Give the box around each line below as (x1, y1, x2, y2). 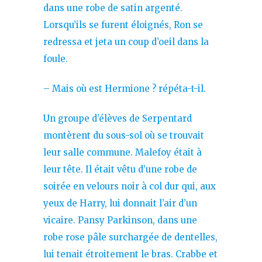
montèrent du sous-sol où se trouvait (43, 129, 204, 141)
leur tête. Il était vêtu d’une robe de (43, 163, 197, 175)
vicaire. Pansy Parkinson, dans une (43, 214, 197, 226)
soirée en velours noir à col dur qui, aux (43, 180, 216, 192)
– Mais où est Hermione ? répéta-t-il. (43, 82, 206, 94)
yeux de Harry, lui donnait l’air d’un (43, 197, 197, 209)
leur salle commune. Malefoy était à (43, 146, 202, 158)
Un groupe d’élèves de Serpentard (43, 112, 192, 124)
